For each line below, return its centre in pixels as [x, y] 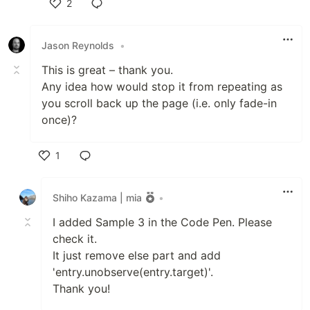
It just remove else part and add [137, 255]
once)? [59, 120]
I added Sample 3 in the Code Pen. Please [162, 222]
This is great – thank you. [107, 70]
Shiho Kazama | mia [97, 197]
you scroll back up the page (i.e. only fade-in [159, 103]
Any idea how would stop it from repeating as [162, 86]
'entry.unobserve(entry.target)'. [133, 272]
